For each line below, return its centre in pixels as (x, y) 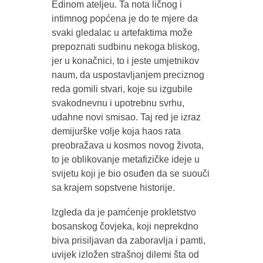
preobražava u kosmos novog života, (127, 145)
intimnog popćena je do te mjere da (124, 18)
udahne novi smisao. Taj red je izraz (126, 117)
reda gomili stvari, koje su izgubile (122, 89)
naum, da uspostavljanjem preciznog (128, 75)
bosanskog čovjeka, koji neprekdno (125, 226)
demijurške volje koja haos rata (116, 131)
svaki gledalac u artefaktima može (122, 32)
